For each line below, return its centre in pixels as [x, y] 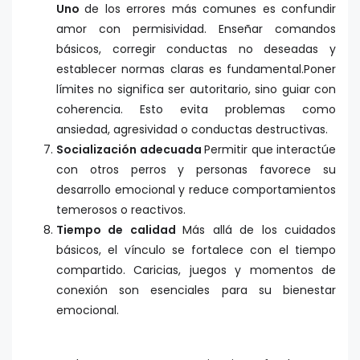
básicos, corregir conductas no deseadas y [196, 49]
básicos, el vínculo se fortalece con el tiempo [196, 250]
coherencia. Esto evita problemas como [196, 110]
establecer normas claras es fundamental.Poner [196, 70]
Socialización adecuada [130, 150]
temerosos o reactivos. [121, 210]
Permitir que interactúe [270, 150]
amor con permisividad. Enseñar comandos [196, 29]
